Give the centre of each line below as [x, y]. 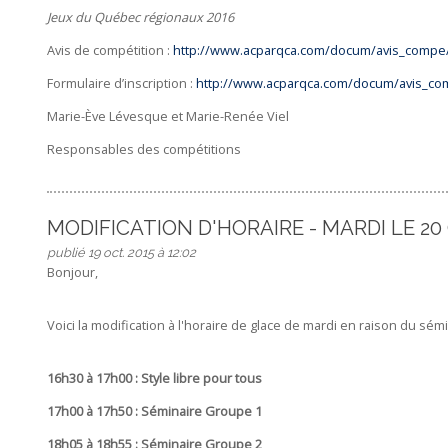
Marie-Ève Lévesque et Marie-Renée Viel [167, 115]
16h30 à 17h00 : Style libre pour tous [154, 378]
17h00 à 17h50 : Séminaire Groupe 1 [154, 410]
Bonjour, [72, 272]
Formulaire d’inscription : [121, 83]
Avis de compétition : [109, 50]
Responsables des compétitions [143, 148]
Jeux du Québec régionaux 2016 [140, 17]
